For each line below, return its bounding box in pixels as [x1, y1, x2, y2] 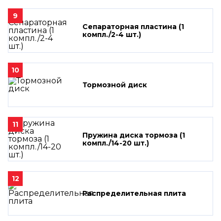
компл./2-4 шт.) [82, 30, 141, 39]
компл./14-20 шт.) [82, 138, 149, 147]
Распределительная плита [82, 188, 186, 198]
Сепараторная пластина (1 [82, 22, 184, 31]
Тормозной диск [82, 80, 147, 89]
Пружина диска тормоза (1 [82, 130, 185, 140]
